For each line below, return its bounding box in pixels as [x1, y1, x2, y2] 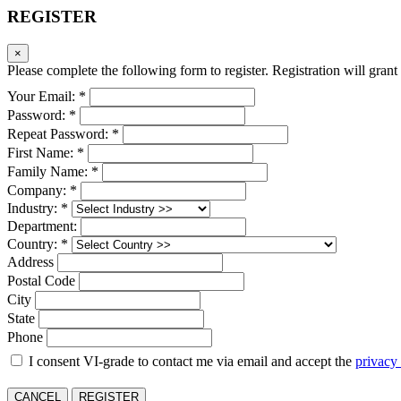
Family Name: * [7, 164, 98, 180]
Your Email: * [7, 89, 86, 105]
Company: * [7, 183, 77, 199]
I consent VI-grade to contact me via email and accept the [25, 354, 355, 370]
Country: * [7, 236, 68, 252]
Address [7, 254, 54, 270]
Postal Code [7, 273, 75, 289]
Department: [7, 218, 77, 235]
